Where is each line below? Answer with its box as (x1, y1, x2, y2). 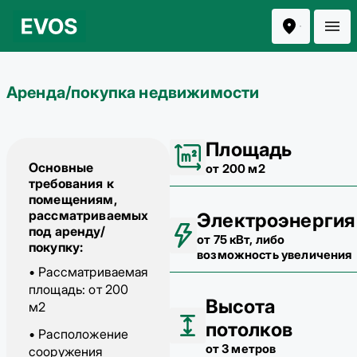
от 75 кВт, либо (197, 232, 285, 247)
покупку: (29, 239, 84, 255)
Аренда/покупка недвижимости (6, 83, 260, 102)
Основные (29, 159, 94, 175)
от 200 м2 (206, 161, 265, 176)
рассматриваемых (29, 207, 149, 223)
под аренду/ (29, 223, 105, 239)
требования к (29, 175, 114, 191)
